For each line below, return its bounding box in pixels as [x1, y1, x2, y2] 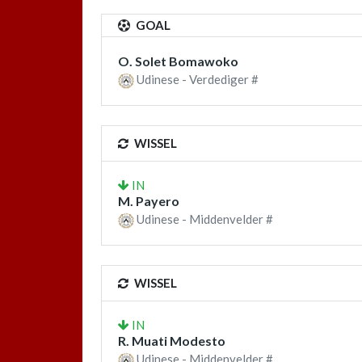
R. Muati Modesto [118, 333, 225, 349]
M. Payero [118, 193, 179, 209]
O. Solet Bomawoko [118, 53, 238, 69]
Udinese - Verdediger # [134, 71, 259, 86]
